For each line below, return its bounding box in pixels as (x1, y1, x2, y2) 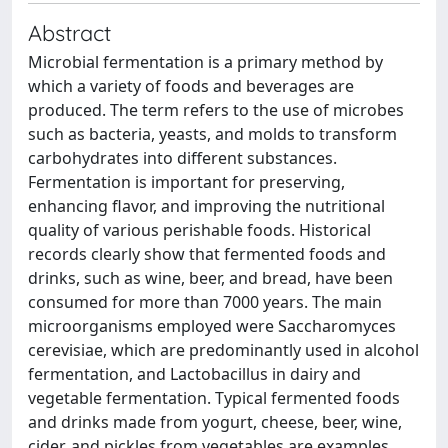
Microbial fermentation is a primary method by (28, 51, 383, 73)
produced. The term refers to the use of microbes (28, 99, 404, 121)
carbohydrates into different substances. (28, 147, 337, 169)
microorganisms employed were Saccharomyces (28, 315, 396, 337)
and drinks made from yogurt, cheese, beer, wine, (28, 411, 402, 433)
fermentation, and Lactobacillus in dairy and (28, 363, 361, 385)
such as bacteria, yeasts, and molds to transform (28, 123, 397, 145)
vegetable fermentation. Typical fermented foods (28, 387, 400, 409)
